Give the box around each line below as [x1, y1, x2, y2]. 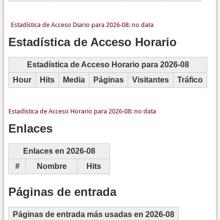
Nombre [36, 162, 67, 170]
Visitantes [132, 76, 169, 84]
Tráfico [177, 76, 203, 84]
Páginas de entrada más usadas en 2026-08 [13, 210, 174, 219]
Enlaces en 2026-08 [23, 146, 95, 155]
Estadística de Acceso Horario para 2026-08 [27, 60, 189, 69]
